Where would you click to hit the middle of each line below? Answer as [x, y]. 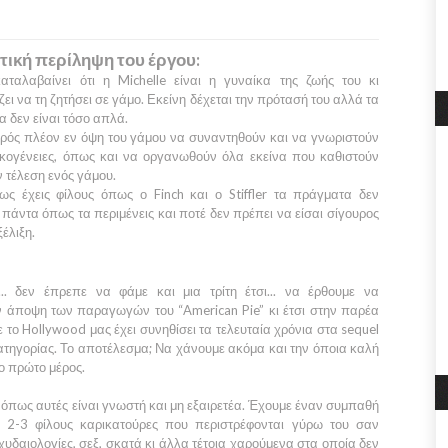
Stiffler [247, 194]
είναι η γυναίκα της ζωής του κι [272, 80]
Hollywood [54, 329]
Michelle [141, 80]
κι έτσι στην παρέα [322, 310]
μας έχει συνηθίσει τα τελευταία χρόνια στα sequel [232, 329]
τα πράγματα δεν [322, 194]
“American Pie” [221, 310]
